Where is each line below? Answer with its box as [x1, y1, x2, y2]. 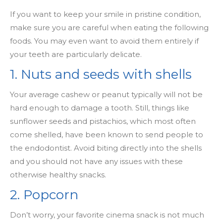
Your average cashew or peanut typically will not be [10, 90, 203, 99]
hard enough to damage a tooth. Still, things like [10, 103, 189, 112]
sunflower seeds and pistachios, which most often [10, 116, 196, 126]
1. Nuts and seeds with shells [10, 66, 192, 82]
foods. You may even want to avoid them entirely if [10, 36, 199, 46]
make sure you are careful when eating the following [10, 23, 209, 32]
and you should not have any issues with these [10, 157, 183, 166]
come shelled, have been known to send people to [10, 130, 203, 139]
